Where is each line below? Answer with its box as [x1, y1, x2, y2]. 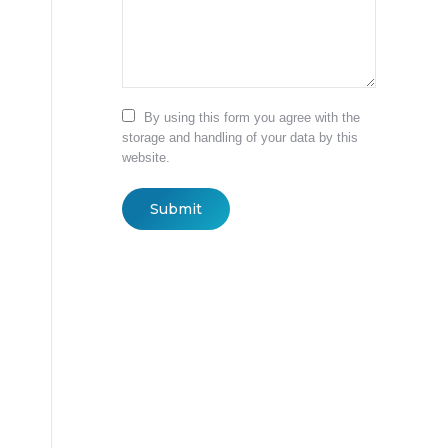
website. [122, 150, 170, 165]
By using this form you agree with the [144, 110, 360, 125]
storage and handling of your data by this [122, 130, 358, 145]
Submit [150, 200, 202, 218]
